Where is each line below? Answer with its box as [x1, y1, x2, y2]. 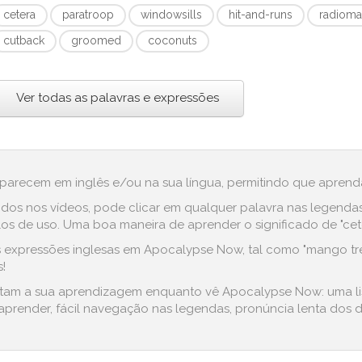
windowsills [141, 8, 203, 21]
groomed [71, 34, 122, 47]
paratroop [62, 8, 115, 21]
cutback [3, 34, 45, 47]
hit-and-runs [229, 8, 293, 21]
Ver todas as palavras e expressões [16, 90, 220, 105]
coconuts [148, 34, 198, 47]
